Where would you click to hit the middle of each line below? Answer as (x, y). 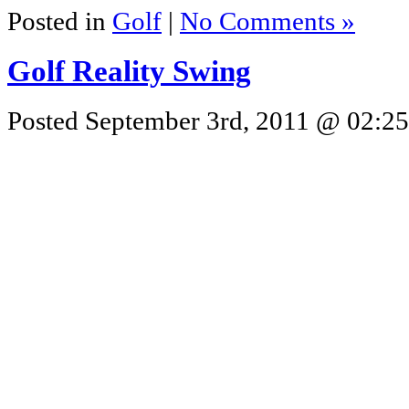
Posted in (60, 21)
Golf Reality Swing (129, 71)
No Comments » (267, 21)
